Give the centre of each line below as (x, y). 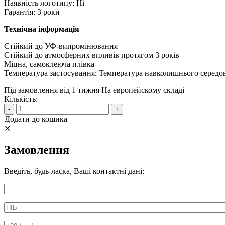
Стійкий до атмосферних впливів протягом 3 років (92, 55)
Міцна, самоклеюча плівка (49, 64)
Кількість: (21, 99)
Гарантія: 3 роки (32, 12)
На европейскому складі (143, 90)
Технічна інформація (42, 29)
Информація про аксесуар (51, 188)
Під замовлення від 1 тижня (52, 90)
